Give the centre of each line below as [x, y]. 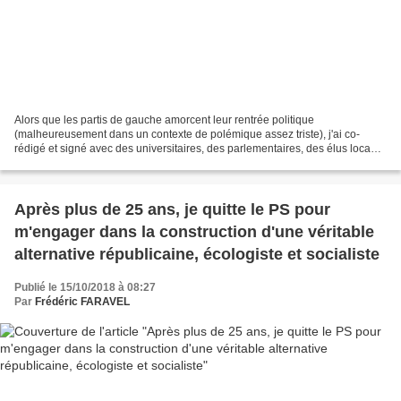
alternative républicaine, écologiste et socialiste [197, 254]
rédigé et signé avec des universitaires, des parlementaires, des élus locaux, [200, 148]
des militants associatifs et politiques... [107, 162]
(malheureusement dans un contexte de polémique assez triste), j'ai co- [187, 134]
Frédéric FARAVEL [82, 301]
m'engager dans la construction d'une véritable [194, 231]
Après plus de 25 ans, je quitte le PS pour [172, 209]
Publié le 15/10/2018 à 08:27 [85, 287]
